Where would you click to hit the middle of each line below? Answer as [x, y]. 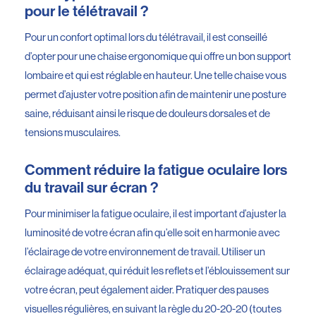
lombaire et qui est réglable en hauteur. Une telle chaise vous [156, 75]
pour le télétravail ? [86, 12]
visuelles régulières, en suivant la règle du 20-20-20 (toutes [153, 308]
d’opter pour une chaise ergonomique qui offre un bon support [158, 56]
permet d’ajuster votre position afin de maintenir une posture [156, 95]
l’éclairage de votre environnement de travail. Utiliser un [145, 251]
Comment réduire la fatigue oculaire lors [156, 170]
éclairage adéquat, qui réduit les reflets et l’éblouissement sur [157, 270]
